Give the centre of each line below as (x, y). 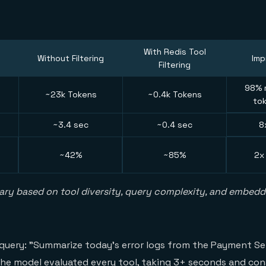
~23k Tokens (71, 95)
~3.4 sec (71, 125)
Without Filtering (71, 58)
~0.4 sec (175, 125)
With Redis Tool (175, 52)
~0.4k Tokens (175, 95)
